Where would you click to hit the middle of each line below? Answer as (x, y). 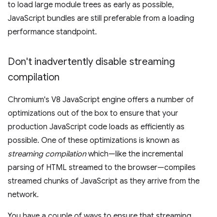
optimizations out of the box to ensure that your (93, 113)
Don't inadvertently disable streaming (91, 62)
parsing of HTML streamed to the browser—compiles (102, 168)
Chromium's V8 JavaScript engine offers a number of (101, 100)
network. (23, 195)
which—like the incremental (135, 154)
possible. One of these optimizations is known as (94, 140)
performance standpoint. (52, 32)
